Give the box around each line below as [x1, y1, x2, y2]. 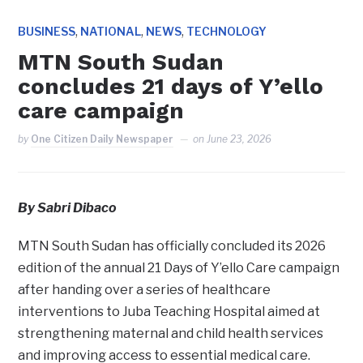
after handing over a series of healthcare [18, 281, 271, 297]
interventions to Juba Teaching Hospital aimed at [18, 303, 321, 319]
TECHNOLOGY [186, 23, 267, 38]
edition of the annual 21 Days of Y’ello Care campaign [18, 259, 340, 275]
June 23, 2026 [207, 132, 272, 145]
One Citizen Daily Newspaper [31, 132, 174, 145]
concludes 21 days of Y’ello [18, 72, 324, 100]
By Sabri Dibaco [18, 199, 117, 216]
